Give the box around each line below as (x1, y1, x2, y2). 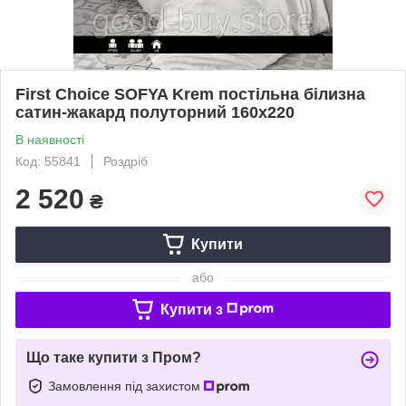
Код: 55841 (15, 153, 81, 169)
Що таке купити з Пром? (26, 349, 201, 365)
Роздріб (103, 153, 148, 169)
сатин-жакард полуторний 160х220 (15, 102, 295, 121)
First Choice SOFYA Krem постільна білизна (15, 84, 365, 103)
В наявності (15, 131, 84, 147)
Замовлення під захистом (48, 378, 204, 393)
